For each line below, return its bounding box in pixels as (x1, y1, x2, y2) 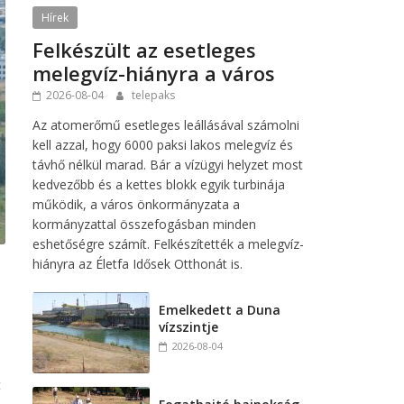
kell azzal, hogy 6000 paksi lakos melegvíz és (32, 136, 293, 154)
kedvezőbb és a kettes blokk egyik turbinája (32, 176, 285, 194)
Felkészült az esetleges (32, 36, 256, 64)
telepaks (132, 87, 175, 104)
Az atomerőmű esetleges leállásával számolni (32, 116, 299, 134)
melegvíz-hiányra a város (32, 60, 275, 87)
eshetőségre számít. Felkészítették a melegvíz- (32, 235, 304, 253)
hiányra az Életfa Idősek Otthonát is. (32, 255, 243, 273)
